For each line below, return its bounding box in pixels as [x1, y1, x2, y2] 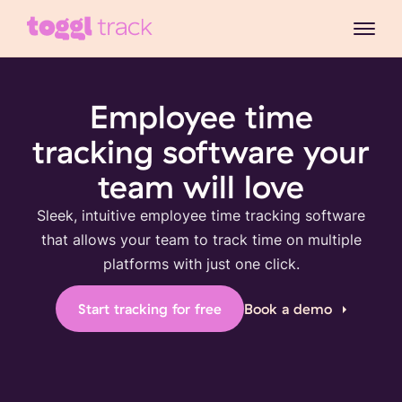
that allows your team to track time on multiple [40, 231, 362, 249]
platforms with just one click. [102, 255, 300, 273]
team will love [98, 166, 304, 206]
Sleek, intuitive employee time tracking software [37, 206, 365, 224]
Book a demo [244, 300, 332, 318]
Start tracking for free [78, 300, 222, 318]
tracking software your [32, 131, 370, 171]
